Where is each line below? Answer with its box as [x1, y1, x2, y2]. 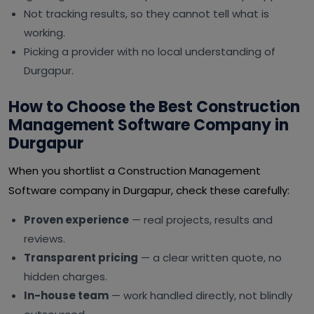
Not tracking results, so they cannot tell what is [24, 6, 269, 21]
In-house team [24, 288, 109, 303]
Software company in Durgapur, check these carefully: [8, 183, 289, 198]
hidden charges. [24, 269, 107, 284]
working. [24, 25, 65, 40]
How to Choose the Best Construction [8, 96, 300, 118]
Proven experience [24, 212, 129, 227]
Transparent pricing [24, 250, 138, 265]
